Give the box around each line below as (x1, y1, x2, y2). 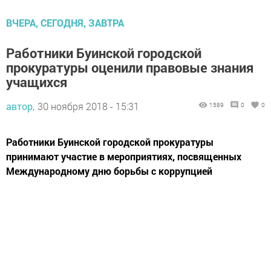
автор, (6, 99, 34, 113)
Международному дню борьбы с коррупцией (6, 164, 212, 177)
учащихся (6, 73, 67, 91)
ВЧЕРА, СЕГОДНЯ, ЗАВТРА (6, 16, 124, 29)
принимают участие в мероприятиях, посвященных (6, 149, 241, 163)
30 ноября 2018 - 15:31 (38, 99, 139, 113)
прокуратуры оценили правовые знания (6, 58, 253, 76)
